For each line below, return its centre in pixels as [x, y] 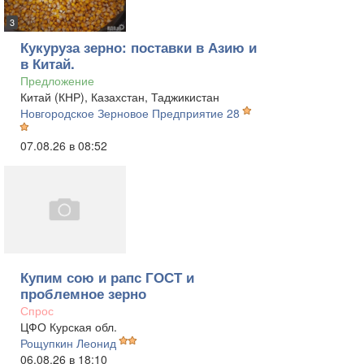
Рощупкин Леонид [68, 343]
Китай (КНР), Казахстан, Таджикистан [120, 97]
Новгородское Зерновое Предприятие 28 [130, 113]
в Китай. [48, 63]
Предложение [57, 80]
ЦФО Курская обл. [69, 327]
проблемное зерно [83, 293]
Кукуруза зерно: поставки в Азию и [139, 47]
